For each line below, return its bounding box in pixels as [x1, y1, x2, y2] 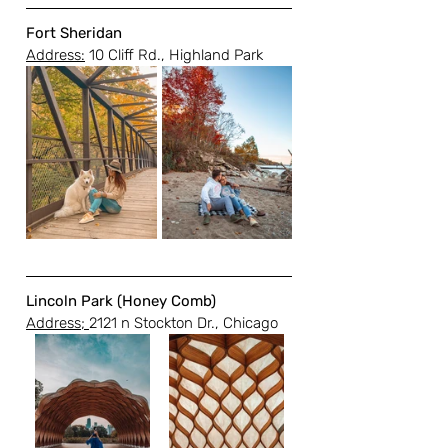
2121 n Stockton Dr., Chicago [89, 313, 278, 332]
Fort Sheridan [26, 23, 122, 42]
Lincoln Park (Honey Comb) [26, 291, 216, 310]
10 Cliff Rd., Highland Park [85, 45, 263, 64]
